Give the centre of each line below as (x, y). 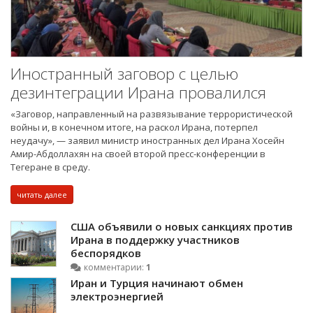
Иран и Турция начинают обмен (157, 283)
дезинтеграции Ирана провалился (138, 93)
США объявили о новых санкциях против (182, 227)
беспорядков (106, 253)
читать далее (42, 195)
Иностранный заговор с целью (124, 74)
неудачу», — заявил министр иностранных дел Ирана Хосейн (147, 141)
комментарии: (115, 268)
